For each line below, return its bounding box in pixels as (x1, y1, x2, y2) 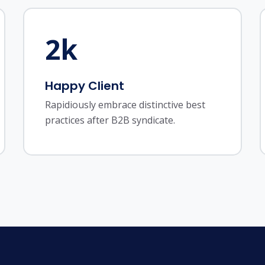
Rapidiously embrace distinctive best (44, 98, 205, 111)
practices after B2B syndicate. (44, 114, 175, 127)
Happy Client (44, 77, 124, 94)
